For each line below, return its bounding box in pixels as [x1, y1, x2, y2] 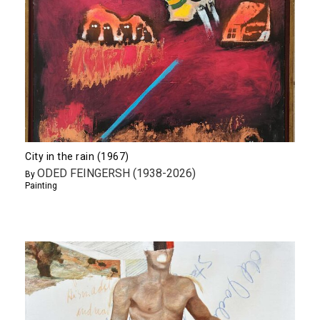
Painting [25, 180, 57, 191]
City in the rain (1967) [25, 150, 129, 162]
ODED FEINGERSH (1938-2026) [37, 166, 196, 180]
